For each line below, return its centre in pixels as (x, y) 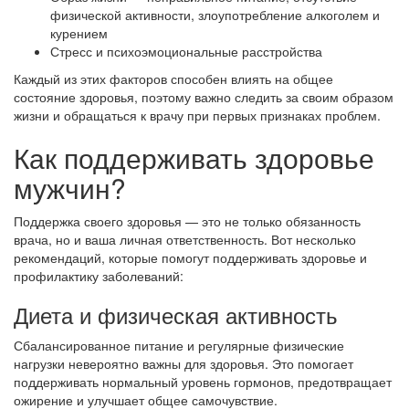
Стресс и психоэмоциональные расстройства (186, 51)
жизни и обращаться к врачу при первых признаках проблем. (197, 115)
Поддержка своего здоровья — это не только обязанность (187, 221)
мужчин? (70, 188)
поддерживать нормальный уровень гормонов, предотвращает (203, 382)
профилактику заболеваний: (99, 276)
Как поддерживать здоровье (194, 157)
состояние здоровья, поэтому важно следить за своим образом (204, 97)
